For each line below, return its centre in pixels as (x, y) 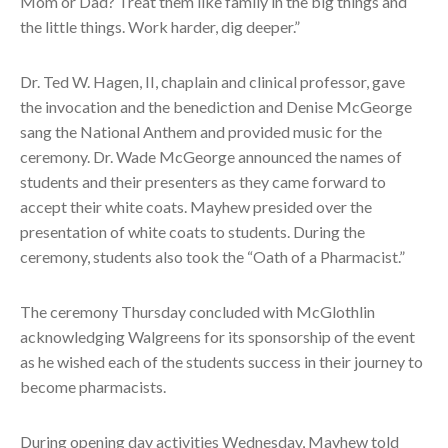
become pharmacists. (93, 386)
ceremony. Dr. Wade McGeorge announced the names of (211, 156)
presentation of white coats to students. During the (192, 231)
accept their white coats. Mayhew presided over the (196, 206)
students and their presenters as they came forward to (203, 181)
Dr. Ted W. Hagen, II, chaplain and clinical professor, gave (212, 81)
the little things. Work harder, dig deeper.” (160, 26)
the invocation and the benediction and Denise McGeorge (216, 106)
